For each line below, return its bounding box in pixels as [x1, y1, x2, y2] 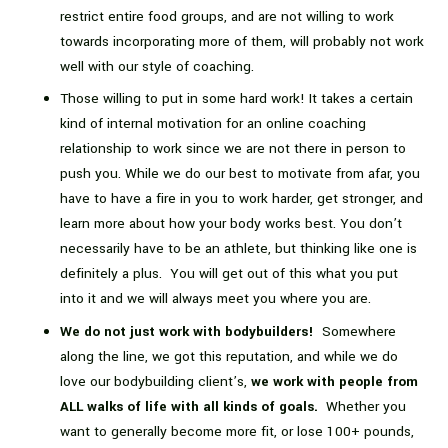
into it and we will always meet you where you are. [60, 289, 371, 309]
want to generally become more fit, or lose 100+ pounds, [60, 421, 414, 441]
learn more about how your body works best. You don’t [60, 214, 402, 234]
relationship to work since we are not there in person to [60, 139, 406, 159]
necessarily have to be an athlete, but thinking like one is [60, 239, 417, 259]
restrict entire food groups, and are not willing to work [60, 6, 394, 26]
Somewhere [322, 321, 396, 341]
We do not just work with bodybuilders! [60, 321, 322, 341]
